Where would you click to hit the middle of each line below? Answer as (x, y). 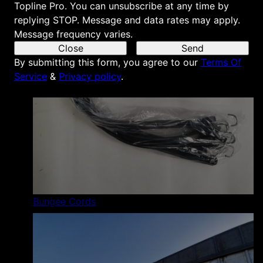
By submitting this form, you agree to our (106, 62)
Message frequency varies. (73, 34)
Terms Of (221, 62)
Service (31, 76)
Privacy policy (90, 76)
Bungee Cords (64, 202)
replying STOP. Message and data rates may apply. (127, 20)
